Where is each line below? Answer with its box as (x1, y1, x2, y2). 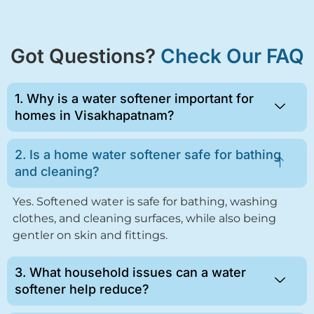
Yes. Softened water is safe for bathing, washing (13, 195, 278, 209)
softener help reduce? (15, 282, 149, 297)
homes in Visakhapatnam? (15, 108, 175, 123)
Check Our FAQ (160, 44, 304, 69)
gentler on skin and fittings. (13, 228, 168, 243)
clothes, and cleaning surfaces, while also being (13, 212, 276, 226)
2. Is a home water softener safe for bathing (15, 147, 281, 163)
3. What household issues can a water (15, 265, 246, 280)
